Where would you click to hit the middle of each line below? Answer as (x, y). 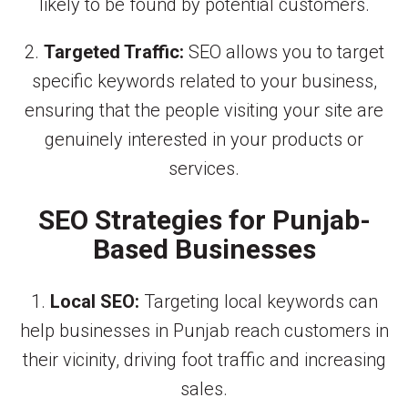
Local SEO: (94, 302)
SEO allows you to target (284, 52)
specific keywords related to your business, (204, 82)
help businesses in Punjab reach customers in (204, 331)
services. (204, 169)
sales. (204, 389)
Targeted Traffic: (113, 52)
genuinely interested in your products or (204, 140)
